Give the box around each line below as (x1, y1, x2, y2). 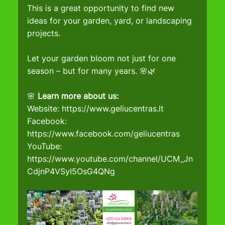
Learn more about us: (38, 91, 119, 101)
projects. (27, 28, 61, 39)
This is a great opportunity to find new (27, 3, 177, 14)
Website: (27, 103, 62, 114)
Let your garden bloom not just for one (27, 53, 179, 64)
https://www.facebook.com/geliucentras (27, 129, 180, 139)
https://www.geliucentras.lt (62, 103, 164, 114)
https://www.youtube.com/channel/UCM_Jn (27, 154, 193, 164)
